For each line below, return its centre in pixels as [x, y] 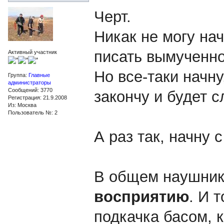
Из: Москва [22, 105]
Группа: [18, 75]
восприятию [141, 196]
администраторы [29, 82]
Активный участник [32, 52]
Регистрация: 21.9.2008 [37, 97]
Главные [39, 75]
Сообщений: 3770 [30, 90]
